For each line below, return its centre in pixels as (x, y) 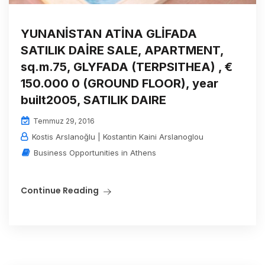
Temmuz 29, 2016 (63, 121)
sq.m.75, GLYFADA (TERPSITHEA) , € (127, 67)
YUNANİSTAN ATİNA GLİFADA (109, 33)
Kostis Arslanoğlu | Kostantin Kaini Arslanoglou (117, 136)
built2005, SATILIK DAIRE (93, 100)
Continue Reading (60, 190)
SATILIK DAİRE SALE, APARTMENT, (122, 50)
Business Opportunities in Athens (95, 152)
